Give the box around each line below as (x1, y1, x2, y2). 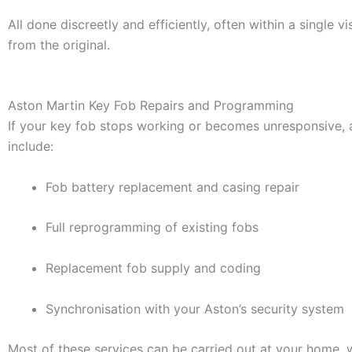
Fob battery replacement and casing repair (46, 178, 299, 195)
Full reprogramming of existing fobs (46, 219, 258, 236)
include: (8, 138, 53, 155)
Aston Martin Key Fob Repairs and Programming (8, 97, 294, 114)
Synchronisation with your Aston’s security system (46, 300, 344, 317)
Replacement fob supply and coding (46, 259, 261, 276)
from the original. (8, 36, 110, 53)
